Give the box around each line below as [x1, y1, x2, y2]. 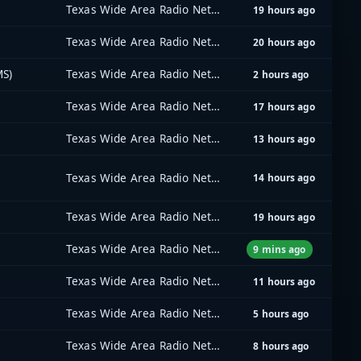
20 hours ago [253, 35, 315, 49]
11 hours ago [253, 275, 315, 288]
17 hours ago [253, 100, 315, 114]
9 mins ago [253, 243, 306, 256]
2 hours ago [253, 68, 309, 81]
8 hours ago [253, 339, 309, 353]
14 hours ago [253, 171, 315, 185]
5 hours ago [253, 307, 309, 321]
